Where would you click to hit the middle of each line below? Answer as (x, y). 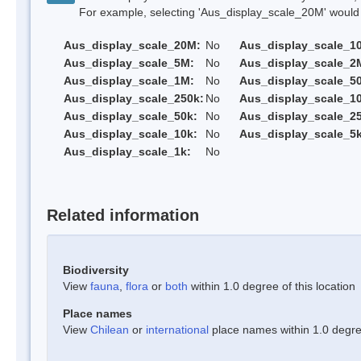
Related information (123, 215)
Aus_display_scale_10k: (131, 134)
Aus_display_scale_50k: (131, 116)
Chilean (110, 329)
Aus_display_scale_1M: (129, 81)
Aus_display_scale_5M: (129, 63)
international (177, 329)
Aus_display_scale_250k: (134, 99)
